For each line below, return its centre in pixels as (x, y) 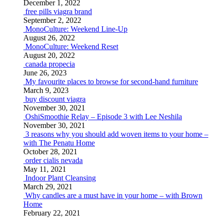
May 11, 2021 (45, 169)
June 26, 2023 (45, 73)
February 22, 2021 (52, 213)
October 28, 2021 (50, 152)
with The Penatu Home (59, 143)
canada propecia (50, 64)
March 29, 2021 (48, 187)
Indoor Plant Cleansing (61, 178)
